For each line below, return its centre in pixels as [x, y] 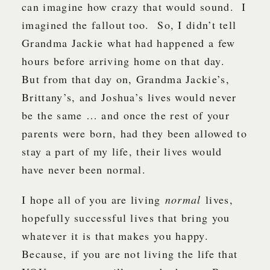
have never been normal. [84, 170]
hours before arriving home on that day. [126, 61]
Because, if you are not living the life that [130, 254]
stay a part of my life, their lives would [122, 152]
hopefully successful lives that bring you [126, 218]
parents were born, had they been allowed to [135, 133]
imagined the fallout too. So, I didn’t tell [129, 25]
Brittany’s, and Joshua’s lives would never [129, 97]
